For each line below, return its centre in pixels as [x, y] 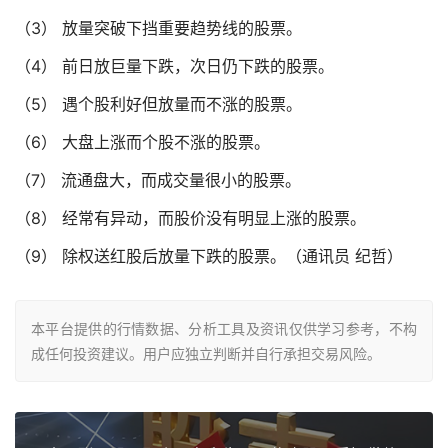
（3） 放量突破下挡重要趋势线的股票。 [158, 27]
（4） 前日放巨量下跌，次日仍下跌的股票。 [174, 65]
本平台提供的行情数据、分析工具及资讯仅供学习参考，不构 [224, 328]
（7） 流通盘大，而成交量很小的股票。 [158, 179]
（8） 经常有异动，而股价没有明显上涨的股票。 [190, 217]
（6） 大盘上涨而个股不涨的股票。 [142, 141]
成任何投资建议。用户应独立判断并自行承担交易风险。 [206, 353]
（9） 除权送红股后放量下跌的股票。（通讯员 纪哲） [209, 255]
